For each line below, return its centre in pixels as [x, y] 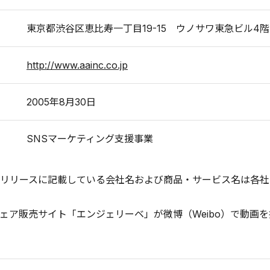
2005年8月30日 [61, 102]
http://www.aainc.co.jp [77, 65]
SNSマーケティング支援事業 [90, 138]
